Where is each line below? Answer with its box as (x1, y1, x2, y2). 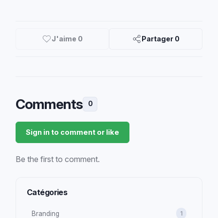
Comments (15, 95, 83, 112)
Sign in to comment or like (25, 127, 119, 137)
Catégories (26, 187, 68, 197)
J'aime (51, 35, 78, 43)
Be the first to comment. (15, 154, 100, 164)
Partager (142, 35, 175, 43)
